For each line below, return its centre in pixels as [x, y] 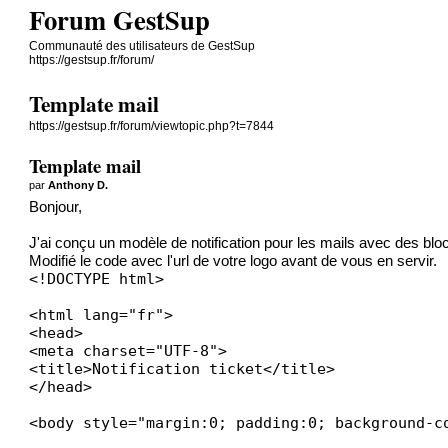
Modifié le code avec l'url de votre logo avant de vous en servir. [233, 260]
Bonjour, [56, 206]
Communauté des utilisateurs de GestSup [142, 46]
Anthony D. [78, 184]
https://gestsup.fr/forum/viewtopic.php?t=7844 [152, 126]
